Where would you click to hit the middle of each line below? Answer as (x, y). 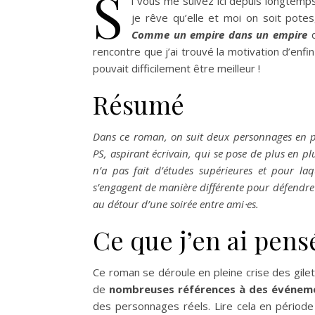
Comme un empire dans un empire (221, 35)
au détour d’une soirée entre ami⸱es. (176, 204)
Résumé (139, 104)
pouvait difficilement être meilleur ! (176, 69)
